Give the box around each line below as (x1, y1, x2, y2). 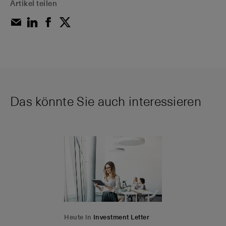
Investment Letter (93, 212, 149, 221)
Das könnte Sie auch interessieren (10, 94, 201, 110)
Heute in (64, 212, 93, 221)
